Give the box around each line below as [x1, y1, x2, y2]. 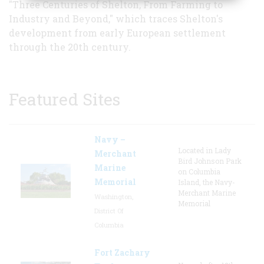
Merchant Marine [178, 187, 236, 197]
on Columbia [178, 166, 220, 176]
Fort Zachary [94, 246, 150, 258]
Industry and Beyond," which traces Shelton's [9, 12, 223, 25]
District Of [94, 206, 124, 215]
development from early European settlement [9, 26, 226, 39]
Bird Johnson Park [178, 156, 242, 166]
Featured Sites [9, 88, 120, 110]
